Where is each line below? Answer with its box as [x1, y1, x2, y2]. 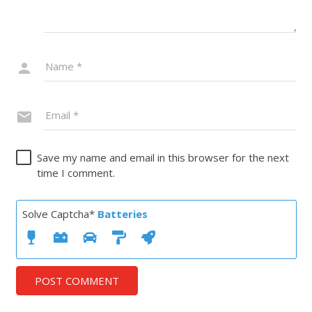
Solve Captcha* [22, 206, 97, 221]
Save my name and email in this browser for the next [36, 150, 289, 164]
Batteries [97, 206, 148, 221]
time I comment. [36, 165, 115, 180]
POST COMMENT [34, 273, 119, 288]
